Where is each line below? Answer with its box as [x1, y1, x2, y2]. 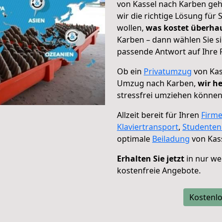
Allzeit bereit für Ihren [117, 110, 201, 120]
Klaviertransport [117, 121, 178, 132]
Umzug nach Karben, [117, 78, 198, 89]
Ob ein [117, 66, 144, 77]
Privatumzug [144, 66, 192, 77]
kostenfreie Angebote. [117, 165, 201, 176]
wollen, [117, 22, 146, 33]
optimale [117, 133, 152, 144]
